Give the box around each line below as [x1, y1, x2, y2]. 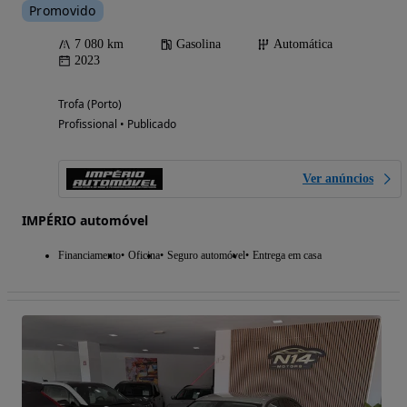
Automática [273, 37, 333, 52]
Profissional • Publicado [58, 116, 176, 133]
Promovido [29, 2, 96, 20]
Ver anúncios [303, 172, 373, 186]
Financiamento [58, 249, 121, 263]
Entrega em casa [253, 249, 322, 263]
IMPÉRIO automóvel [22, 212, 148, 230]
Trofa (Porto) [58, 96, 122, 113]
